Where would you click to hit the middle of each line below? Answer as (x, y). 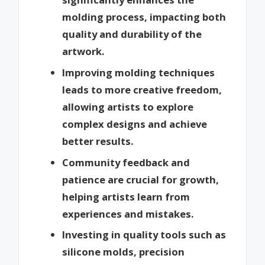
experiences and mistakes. (128, 214)
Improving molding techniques (138, 73)
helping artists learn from (126, 196)
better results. (98, 141)
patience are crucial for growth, (140, 179)
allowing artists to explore (128, 107)
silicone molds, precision (123, 252)
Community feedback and (126, 162)
